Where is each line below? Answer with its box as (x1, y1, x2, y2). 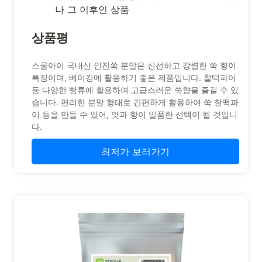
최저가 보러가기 (101, 146, 170, 158)
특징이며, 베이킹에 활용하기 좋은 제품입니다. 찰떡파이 (32, 73, 236, 83)
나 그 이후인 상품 (55, 4, 129, 16)
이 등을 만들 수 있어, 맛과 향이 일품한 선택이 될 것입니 (32, 109, 237, 120)
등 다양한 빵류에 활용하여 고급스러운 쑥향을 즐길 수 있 (32, 85, 239, 95)
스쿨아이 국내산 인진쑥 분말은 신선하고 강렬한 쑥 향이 (32, 60, 236, 71)
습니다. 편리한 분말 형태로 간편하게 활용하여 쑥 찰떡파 (32, 97, 239, 108)
